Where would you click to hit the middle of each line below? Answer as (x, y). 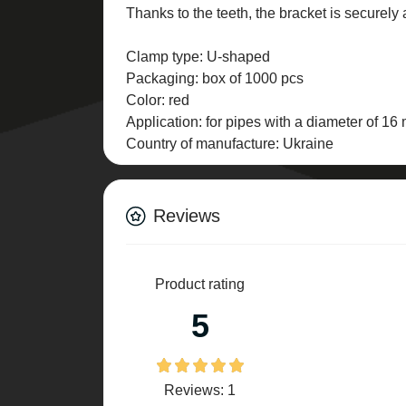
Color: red (158, 101)
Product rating (200, 285)
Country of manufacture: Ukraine (230, 144)
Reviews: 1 (200, 391)
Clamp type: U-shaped (198, 57)
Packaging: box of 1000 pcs (215, 79)
